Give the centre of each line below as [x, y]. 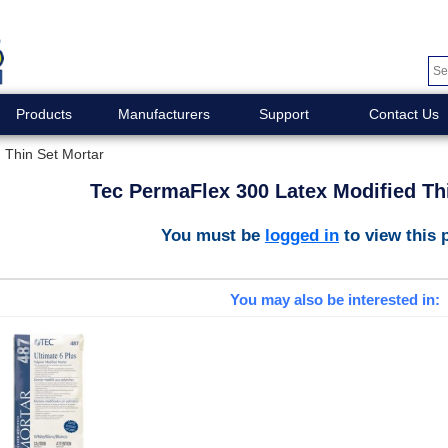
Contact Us [403, 114]
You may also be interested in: [334, 300]
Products [43, 114]
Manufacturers [163, 114]
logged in [302, 234]
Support [283, 114]
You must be [213, 234]
